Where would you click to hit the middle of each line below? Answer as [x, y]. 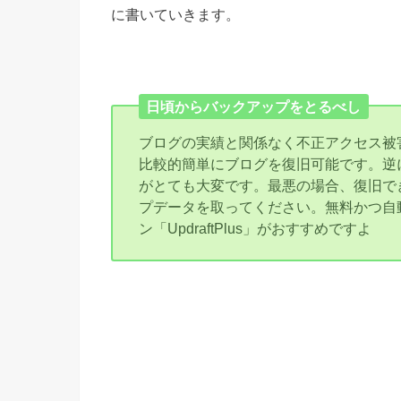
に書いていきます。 [175, 14]
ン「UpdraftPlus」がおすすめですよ [256, 228]
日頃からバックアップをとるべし [254, 106]
